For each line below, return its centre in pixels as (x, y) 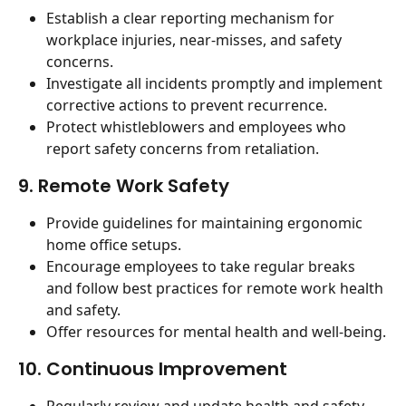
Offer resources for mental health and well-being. (216, 332)
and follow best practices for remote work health (217, 288)
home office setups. (114, 245)
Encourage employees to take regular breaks (203, 266)
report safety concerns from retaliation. (183, 149)
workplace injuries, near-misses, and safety (196, 40)
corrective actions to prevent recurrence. (187, 105)
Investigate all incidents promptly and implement (216, 83)
